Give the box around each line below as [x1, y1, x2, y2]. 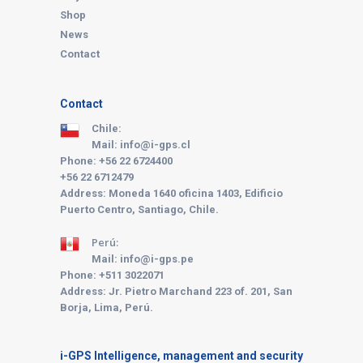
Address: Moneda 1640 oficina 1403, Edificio [60, 186, 283, 199]
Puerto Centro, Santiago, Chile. [60, 203, 219, 216]
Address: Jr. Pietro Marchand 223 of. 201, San [60, 284, 293, 297]
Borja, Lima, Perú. [60, 301, 153, 314]
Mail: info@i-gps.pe [92, 252, 194, 265]
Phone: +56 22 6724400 [60, 154, 173, 167]
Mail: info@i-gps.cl [92, 138, 190, 151]
